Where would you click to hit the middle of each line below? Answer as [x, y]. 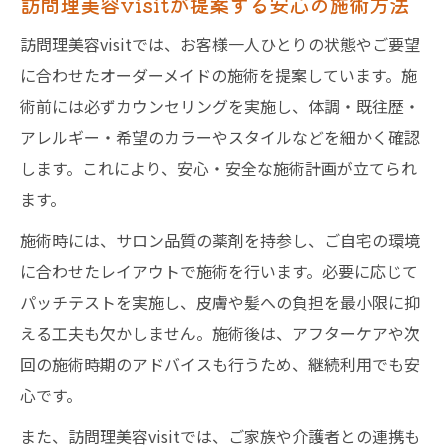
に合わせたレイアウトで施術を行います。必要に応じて [219, 271]
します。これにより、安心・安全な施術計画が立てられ [218, 168]
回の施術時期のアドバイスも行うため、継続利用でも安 [220, 364]
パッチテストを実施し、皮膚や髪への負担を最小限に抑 [220, 302]
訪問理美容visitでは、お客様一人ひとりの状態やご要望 [220, 44]
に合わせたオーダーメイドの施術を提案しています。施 [218, 75]
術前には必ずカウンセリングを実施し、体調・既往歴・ [220, 106]
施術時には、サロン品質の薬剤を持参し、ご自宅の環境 [220, 240]
